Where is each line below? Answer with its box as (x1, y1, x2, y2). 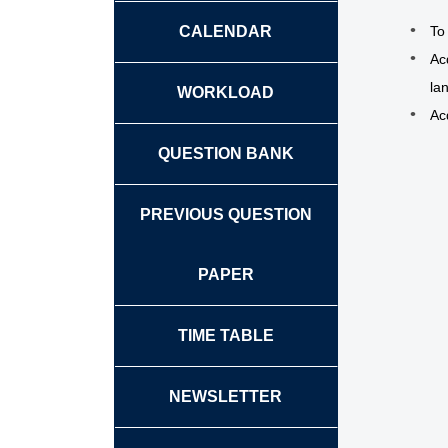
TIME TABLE (177, 326, 274, 344)
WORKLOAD (177, 83, 275, 101)
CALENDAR (179, 22, 273, 40)
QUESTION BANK (157, 144, 294, 162)
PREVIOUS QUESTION (139, 205, 312, 223)
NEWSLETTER (169, 387, 283, 405)
